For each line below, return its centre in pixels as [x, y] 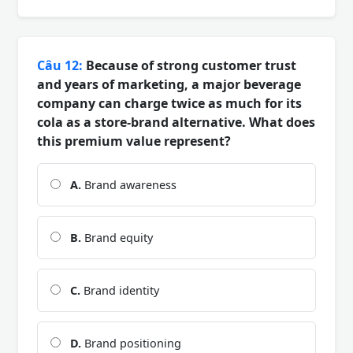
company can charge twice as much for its [169, 103]
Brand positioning [131, 343]
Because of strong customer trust [190, 65]
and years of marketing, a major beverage [169, 84]
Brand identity [120, 290]
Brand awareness [129, 184]
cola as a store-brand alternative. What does [176, 122]
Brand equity [117, 237]
